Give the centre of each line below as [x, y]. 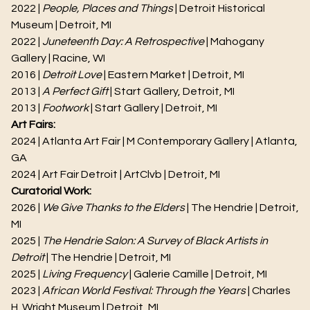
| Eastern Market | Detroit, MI [173, 75]
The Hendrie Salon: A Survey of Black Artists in [155, 241]
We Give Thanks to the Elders [113, 208]
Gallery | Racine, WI [58, 58]
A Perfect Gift [75, 91]
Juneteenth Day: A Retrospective [123, 42]
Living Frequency [85, 274]
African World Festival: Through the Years [144, 291]
